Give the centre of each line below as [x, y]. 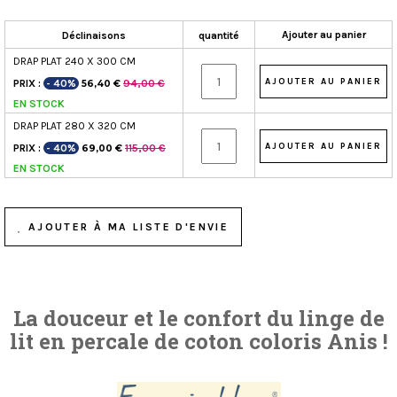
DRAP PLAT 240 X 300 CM [74, 62]
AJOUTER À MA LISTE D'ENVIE [126, 227]
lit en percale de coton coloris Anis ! [198, 342]
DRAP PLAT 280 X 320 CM [74, 126]
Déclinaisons [94, 36]
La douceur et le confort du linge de [198, 319]
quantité [219, 36]
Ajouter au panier [323, 35]
